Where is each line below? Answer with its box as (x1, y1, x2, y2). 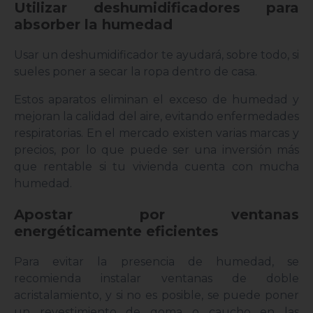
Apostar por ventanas (14, 206, 299, 224)
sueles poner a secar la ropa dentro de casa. (14, 65, 257, 79)
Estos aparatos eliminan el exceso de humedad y (14, 93, 299, 107)
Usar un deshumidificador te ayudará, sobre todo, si (14, 48, 299, 62)
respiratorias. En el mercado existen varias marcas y (14, 126, 299, 140)
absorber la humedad (14, 16, 177, 34)
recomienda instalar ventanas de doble (14, 272, 299, 286)
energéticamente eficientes (14, 223, 223, 240)
